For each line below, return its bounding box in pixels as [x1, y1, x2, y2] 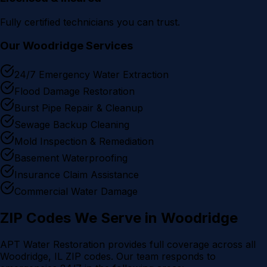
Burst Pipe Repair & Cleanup [14, 101, 143, 114]
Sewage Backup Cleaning [14, 118, 129, 131]
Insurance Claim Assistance [14, 168, 139, 181]
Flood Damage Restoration [14, 85, 135, 97]
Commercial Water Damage [14, 185, 138, 197]
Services [83, 39, 133, 53]
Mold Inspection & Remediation [14, 135, 154, 147]
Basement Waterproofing [14, 151, 128, 164]
